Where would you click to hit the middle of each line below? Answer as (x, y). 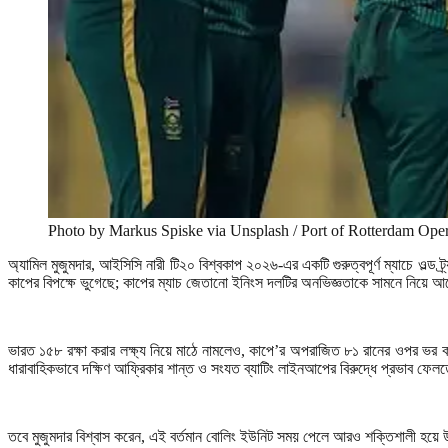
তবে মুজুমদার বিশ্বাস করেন (74, 436)
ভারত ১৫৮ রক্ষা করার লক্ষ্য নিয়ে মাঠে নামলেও (124, 350)
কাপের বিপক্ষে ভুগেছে (61, 282)
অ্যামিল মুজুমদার (50, 264)
